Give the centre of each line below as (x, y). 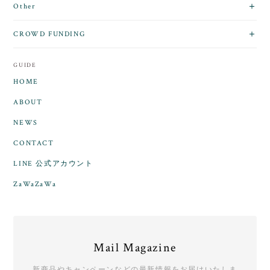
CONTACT (34, 143)
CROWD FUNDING (49, 34)
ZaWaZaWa (35, 184)
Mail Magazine (135, 248)
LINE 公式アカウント (53, 164)
